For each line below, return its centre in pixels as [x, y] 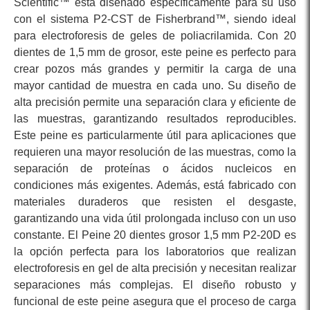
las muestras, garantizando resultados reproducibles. [155, 119]
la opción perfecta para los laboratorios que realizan [155, 252]
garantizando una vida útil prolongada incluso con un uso [155, 219]
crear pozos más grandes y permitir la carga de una [155, 69]
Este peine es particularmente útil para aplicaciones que [155, 136]
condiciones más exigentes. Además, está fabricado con [155, 185]
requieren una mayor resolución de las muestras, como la [155, 152]
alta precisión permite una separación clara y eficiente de [155, 102]
